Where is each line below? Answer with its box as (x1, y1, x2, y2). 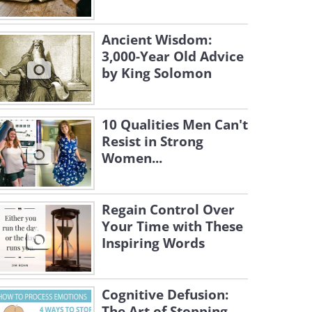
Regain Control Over (102, 201, 235, 219)
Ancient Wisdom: (102, 31, 212, 49)
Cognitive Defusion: (102, 286, 228, 304)
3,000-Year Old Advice (102, 47, 244, 65)
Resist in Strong (102, 132, 203, 150)
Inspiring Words (102, 234, 205, 252)
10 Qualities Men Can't (102, 116, 248, 134)
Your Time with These (102, 217, 243, 235)
